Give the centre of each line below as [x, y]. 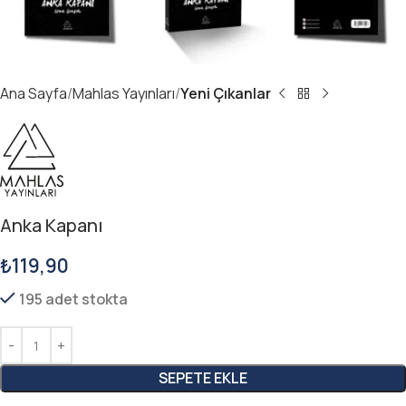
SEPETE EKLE [203, 378]
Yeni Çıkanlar [226, 93]
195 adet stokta [73, 300]
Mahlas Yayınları [124, 93]
